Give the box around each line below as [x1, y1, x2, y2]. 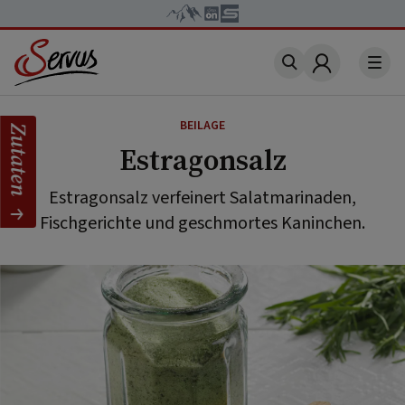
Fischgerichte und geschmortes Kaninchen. [40, 211, 365, 236]
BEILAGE [180, 117, 225, 135]
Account [319, 61, 381, 86]
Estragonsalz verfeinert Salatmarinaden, [49, 185, 356, 211]
